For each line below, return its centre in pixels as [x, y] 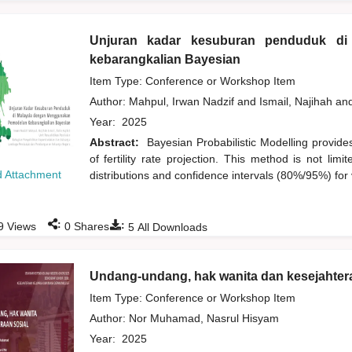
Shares [90, 227]
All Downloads [170, 227]
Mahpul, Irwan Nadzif [183, 102]
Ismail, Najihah [297, 102]
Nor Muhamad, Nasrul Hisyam [205, 319]
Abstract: [116, 143]
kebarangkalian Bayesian [165, 60]
